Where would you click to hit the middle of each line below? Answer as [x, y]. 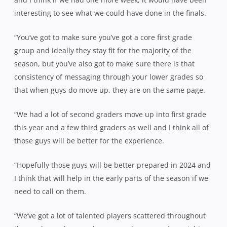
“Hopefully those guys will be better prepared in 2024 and [112, 165]
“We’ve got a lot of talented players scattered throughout [110, 215]
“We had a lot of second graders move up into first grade [110, 114]
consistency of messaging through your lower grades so [109, 77]
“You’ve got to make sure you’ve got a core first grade [103, 37]
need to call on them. [51, 191]
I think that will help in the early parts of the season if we [111, 178]
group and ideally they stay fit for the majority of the [103, 50]
